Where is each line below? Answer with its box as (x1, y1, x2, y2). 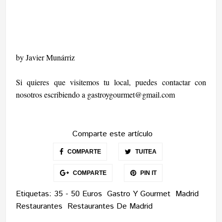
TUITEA (134, 148, 157, 156)
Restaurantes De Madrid (67, 201, 153, 213)
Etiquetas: (16, 188, 55, 200)
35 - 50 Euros (54, 188, 103, 200)
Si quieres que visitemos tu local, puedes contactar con (16, 77, 206, 88)
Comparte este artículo (72, 128, 153, 140)
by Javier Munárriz (16, 52, 75, 63)
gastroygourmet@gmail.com (87, 89, 175, 100)
